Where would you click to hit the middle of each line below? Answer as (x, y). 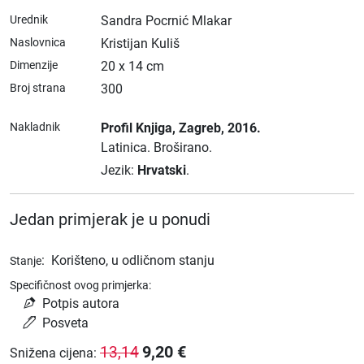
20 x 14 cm (132, 66)
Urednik (29, 19)
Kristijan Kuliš (140, 43)
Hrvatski (162, 170)
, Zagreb (197, 128)
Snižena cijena (52, 353)
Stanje (26, 261)
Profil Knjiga (136, 128)
